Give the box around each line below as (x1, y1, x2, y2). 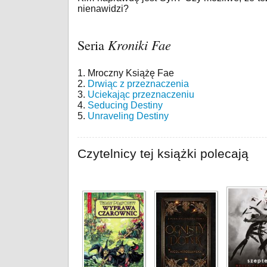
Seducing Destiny (88, 100, 163, 110)
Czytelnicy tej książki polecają (77, 147, 249, 160)
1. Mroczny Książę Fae (77, 68, 174, 78)
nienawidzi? (77, 4, 129, 14)
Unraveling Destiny (88, 111, 169, 121)
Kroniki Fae (108, 36, 171, 54)
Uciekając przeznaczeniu (88, 89, 194, 100)
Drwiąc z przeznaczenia (88, 79, 189, 89)
